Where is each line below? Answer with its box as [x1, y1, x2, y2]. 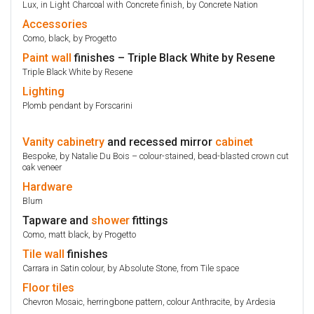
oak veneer [22, 161, 62, 172]
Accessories [22, 17, 88, 31]
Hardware [22, 179, 72, 193]
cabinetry [57, 135, 104, 149]
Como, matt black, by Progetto [22, 228, 136, 240]
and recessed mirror [104, 135, 215, 149]
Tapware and [22, 213, 91, 227]
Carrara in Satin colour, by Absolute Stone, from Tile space [22, 262, 239, 273]
